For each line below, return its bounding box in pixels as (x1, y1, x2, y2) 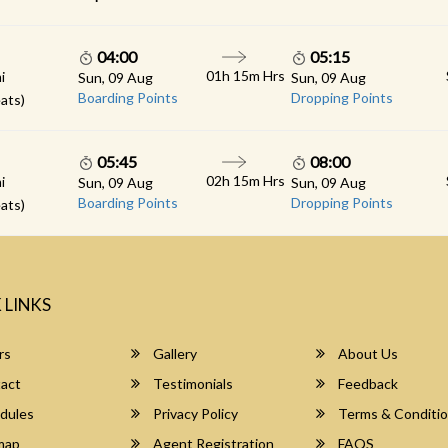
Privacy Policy (150, 405, 239, 422)
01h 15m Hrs (205, 67, 285, 84)
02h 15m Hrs (205, 172, 285, 189)
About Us (335, 345, 399, 362)
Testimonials (150, 375, 234, 392)
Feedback (335, 375, 399, 392)
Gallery (150, 345, 198, 362)
